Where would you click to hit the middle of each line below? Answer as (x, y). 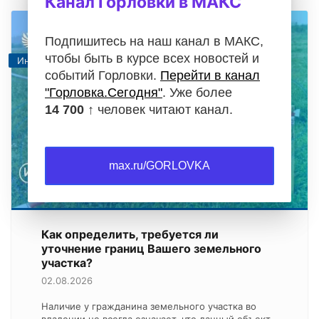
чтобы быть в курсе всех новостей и (152, 58)
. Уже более (197, 92)
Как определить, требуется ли (130, 235)
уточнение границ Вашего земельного (151, 249)
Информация (47, 60)
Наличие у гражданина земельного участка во (148, 307)
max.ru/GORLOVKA (159, 165)
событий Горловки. (103, 75)
